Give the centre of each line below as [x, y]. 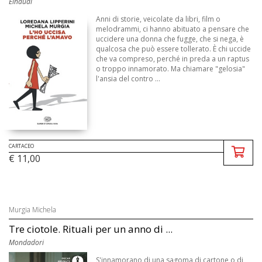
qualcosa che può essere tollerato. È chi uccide [174, 49]
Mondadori [26, 243]
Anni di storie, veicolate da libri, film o [158, 19]
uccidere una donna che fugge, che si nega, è [170, 39]
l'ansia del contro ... [128, 78]
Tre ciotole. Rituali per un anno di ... [91, 229]
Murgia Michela [32, 210]
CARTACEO [21, 146]
